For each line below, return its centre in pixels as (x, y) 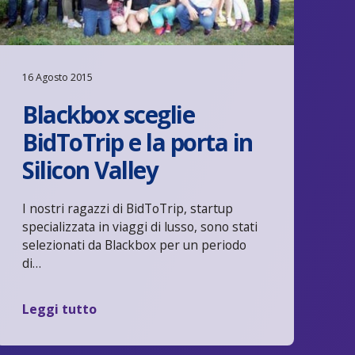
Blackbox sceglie (109, 114)
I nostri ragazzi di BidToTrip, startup (128, 208)
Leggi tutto (60, 309)
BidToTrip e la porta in (137, 142)
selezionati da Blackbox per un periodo (135, 244)
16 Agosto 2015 (58, 77)
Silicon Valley (90, 170)
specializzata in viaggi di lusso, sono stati (140, 226)
